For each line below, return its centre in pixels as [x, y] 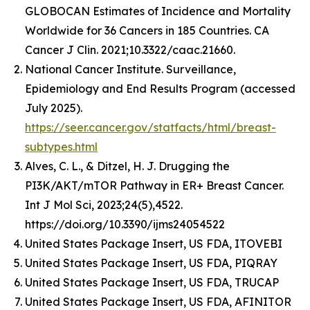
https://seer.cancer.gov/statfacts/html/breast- [151, 127]
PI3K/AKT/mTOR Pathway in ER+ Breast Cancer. [154, 185]
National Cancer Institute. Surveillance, [130, 69]
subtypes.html [61, 146]
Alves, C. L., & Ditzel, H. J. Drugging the [127, 166]
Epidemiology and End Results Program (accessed [160, 88]
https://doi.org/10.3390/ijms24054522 [125, 224]
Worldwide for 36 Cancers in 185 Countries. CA [147, 30]
